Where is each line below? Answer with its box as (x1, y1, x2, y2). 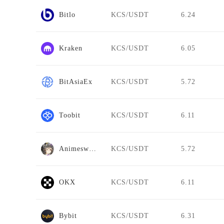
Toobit (59, 111, 80, 119)
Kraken (59, 44, 82, 52)
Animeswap (89, 145, 96, 152)
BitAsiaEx (59, 78, 92, 85)
